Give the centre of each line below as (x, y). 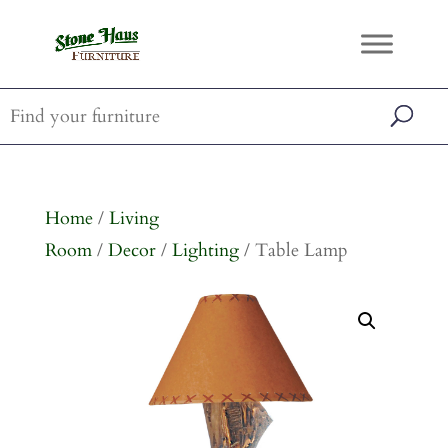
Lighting (205, 250)
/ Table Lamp (293, 250)
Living (133, 218)
